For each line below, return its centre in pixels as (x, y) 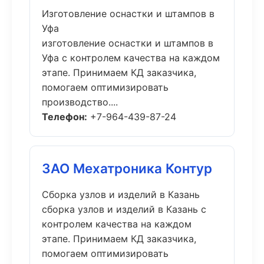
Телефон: (65, 117)
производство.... (80, 102)
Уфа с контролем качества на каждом (131, 58)
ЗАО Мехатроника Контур (127, 168)
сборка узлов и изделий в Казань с (124, 209)
